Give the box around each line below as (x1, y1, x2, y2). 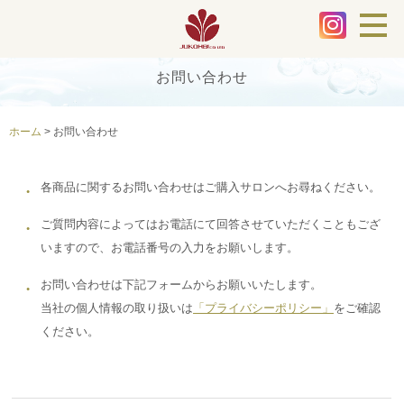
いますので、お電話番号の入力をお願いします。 (41, 240, 299, 254)
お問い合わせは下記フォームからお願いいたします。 (41, 277, 323, 291)
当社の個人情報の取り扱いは (41, 300, 194, 315)
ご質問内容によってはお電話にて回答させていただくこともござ (41, 216, 381, 231)
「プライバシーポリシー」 (193, 300, 335, 315)
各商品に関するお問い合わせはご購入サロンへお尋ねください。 (41, 179, 381, 194)
